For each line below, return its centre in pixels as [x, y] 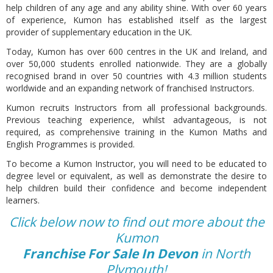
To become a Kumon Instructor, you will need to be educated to [136, 164]
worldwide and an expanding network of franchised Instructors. [130, 88]
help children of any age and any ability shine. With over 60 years [136, 8]
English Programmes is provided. [70, 144]
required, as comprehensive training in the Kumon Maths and [136, 132]
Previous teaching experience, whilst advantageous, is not [136, 120]
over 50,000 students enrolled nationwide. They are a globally [136, 64]
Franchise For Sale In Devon [110, 253]
